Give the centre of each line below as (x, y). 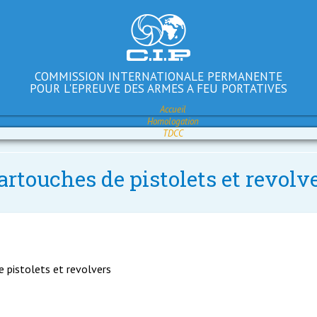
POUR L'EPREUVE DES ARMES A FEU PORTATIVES (158, 88)
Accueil (173, 109)
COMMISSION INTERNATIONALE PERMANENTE (158, 76)
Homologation (173, 121)
